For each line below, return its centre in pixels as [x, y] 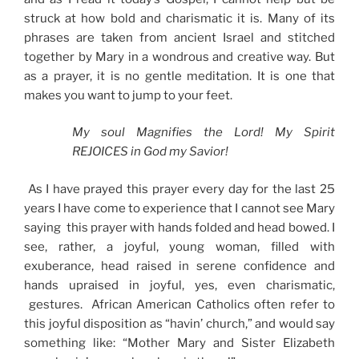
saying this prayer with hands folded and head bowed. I [179, 227]
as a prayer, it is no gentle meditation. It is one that [179, 76]
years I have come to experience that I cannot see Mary [179, 208]
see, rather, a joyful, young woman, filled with [179, 246]
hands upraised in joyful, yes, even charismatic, [179, 285]
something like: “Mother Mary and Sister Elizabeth [179, 343]
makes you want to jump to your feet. [128, 95]
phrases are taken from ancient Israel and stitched [179, 37]
